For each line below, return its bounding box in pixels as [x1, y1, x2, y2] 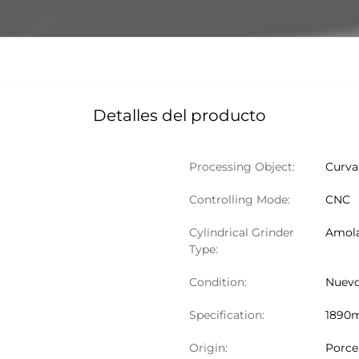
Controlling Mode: [189, 192, 290, 207]
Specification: [189, 308, 264, 322]
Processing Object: [189, 159, 295, 174]
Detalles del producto [93, 106, 266, 125]
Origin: [189, 341, 228, 355]
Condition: [189, 275, 247, 289]
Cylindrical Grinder [189, 225, 294, 240]
